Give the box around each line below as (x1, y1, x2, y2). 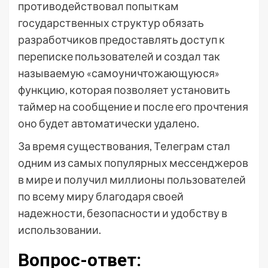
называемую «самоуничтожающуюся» (18, 66, 220, 80)
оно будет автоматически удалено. (18, 117, 199, 130)
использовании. (18, 223, 101, 236)
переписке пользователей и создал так (18, 50, 220, 63)
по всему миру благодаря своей (18, 190, 184, 203)
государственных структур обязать (18, 16, 204, 29)
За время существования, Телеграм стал (18, 139, 230, 153)
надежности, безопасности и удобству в (18, 206, 227, 220)
